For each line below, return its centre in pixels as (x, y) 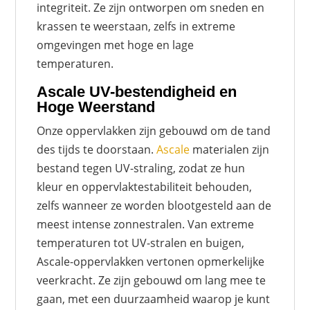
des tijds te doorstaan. (97, 150)
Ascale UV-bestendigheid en (137, 92)
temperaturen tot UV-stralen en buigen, (141, 243)
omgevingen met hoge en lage (116, 45)
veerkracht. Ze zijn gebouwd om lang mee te (152, 281)
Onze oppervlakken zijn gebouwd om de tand (154, 131)
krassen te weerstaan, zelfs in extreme (136, 27)
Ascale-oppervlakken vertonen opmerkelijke (151, 262)
